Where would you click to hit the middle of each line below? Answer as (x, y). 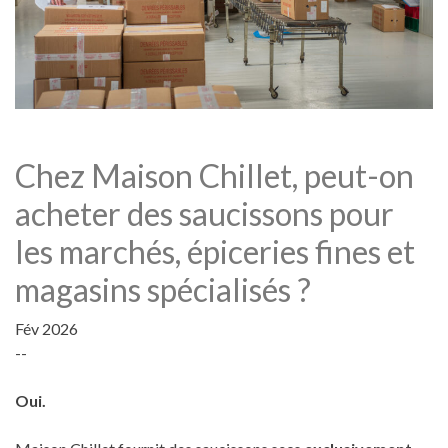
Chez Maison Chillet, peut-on (214, 175)
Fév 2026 (46, 328)
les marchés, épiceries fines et (215, 251)
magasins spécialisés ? (163, 289)
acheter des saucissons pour (204, 213)
